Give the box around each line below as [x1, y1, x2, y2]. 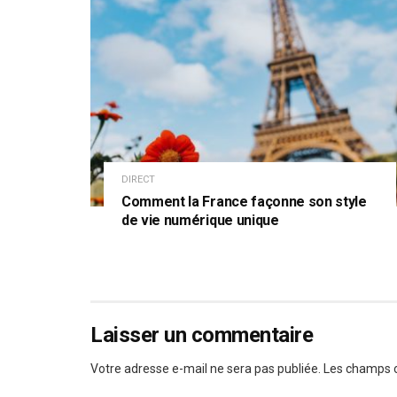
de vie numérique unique [121, 211, 279, 229]
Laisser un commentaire [90, 322, 314, 347]
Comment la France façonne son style [121, 192, 367, 210]
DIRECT [121, 173, 155, 185]
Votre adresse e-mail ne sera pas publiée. [90, 361, 321, 376]
